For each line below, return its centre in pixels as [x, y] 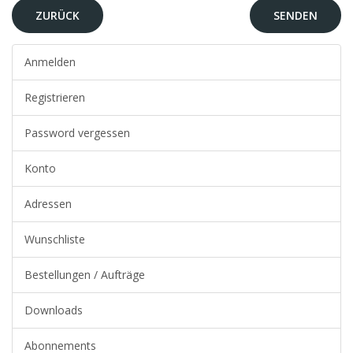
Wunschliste [55, 239]
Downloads [54, 310]
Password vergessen [77, 133]
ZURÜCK [58, 15]
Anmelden [50, 62]
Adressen [48, 204]
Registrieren [55, 97]
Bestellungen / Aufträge [85, 275]
